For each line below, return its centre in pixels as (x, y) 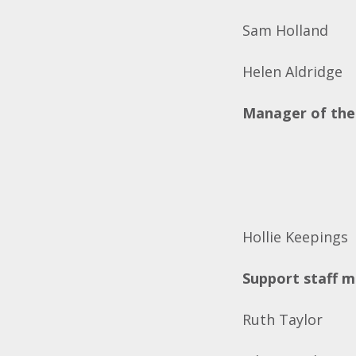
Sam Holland (286, 30)
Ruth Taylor (283, 319)
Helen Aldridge (293, 72)
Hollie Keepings (296, 237)
